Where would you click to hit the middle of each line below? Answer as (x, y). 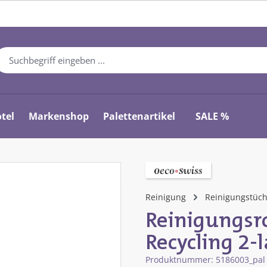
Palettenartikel (139, 117)
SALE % (212, 117)
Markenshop (59, 117)
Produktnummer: (181, 259)
